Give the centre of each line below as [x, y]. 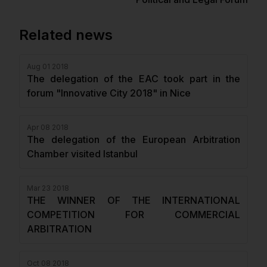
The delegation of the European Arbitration [133, 139]
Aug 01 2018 [48, 66]
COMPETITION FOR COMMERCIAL [133, 215]
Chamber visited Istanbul [82, 154]
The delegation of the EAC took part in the [133, 79]
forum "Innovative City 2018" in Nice [109, 93]
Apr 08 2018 [48, 127]
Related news [66, 35]
